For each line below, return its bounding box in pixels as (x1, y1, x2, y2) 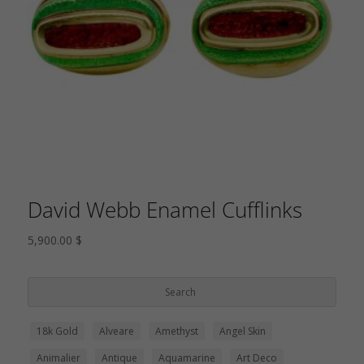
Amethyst (154, 324, 198, 339)
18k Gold (36, 324, 78, 339)
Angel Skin (219, 324, 266, 339)
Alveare (98, 324, 134, 339)
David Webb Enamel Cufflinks (27, 194, 302, 224)
